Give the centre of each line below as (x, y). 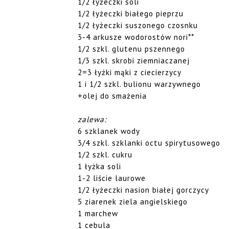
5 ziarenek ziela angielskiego (133, 201)
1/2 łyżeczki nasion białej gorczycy (143, 189)
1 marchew (98, 213)
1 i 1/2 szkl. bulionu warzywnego (141, 84)
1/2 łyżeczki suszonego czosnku (138, 25)
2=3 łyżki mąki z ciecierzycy (130, 72)
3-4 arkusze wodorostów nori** (136, 37)
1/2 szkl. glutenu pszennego (131, 48)
